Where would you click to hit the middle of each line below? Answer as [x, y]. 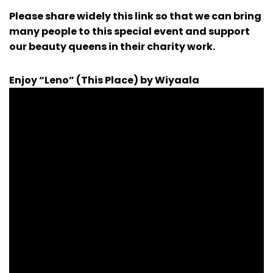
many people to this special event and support [129, 32]
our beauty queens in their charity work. [112, 47]
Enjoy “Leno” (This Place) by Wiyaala [104, 80]
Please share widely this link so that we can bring [135, 16]
